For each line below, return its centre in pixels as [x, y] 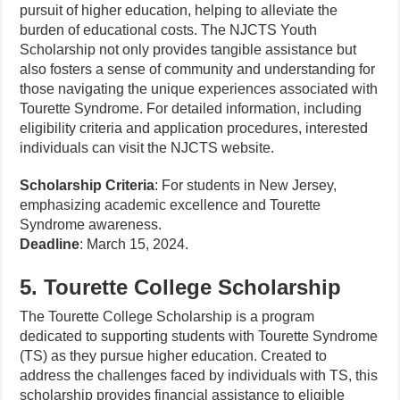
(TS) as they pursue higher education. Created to [174, 356]
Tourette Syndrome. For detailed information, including [191, 108]
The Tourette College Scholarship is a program [167, 317]
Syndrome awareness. [91, 225]
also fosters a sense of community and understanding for [198, 69]
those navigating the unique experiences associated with [199, 89]
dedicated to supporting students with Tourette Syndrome [199, 336]
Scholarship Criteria [87, 185]
